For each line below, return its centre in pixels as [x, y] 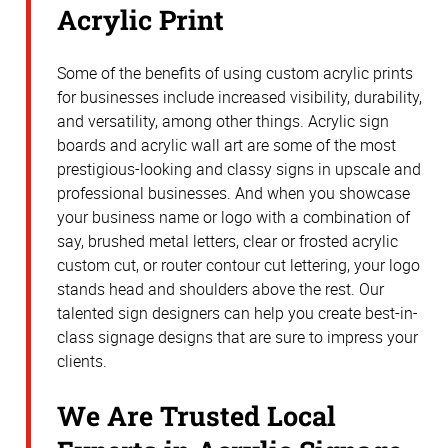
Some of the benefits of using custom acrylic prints [235, 73]
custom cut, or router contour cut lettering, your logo [238, 265]
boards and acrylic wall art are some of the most [226, 145]
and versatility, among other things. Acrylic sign [223, 121]
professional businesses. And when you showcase [233, 193]
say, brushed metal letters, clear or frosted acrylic [227, 241]
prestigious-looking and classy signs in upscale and [239, 169]
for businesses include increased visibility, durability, [239, 97]
